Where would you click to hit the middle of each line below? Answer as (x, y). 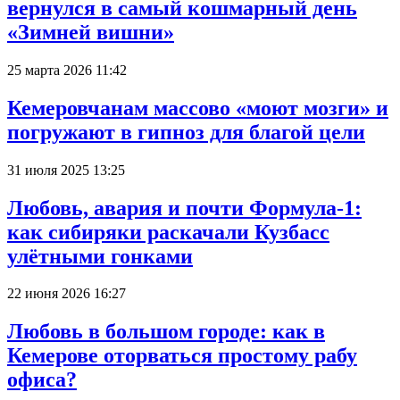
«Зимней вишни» (91, 32)
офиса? (42, 380)
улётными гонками (100, 256)
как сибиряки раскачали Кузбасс (168, 232)
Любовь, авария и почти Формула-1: (184, 208)
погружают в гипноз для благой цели (186, 132)
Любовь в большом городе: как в (166, 332)
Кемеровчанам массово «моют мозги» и (198, 108)
